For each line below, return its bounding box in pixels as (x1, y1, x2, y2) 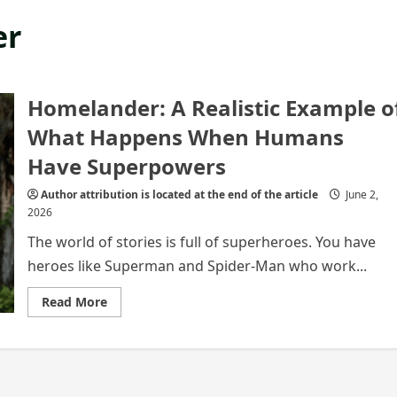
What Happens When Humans (27, 122, 344, 152)
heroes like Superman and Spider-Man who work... (27, 256, 367, 276)
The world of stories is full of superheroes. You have (27, 232, 376, 252)
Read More (41, 293, 107, 310)
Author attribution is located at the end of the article (40, 187, 318, 202)
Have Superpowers (27, 152, 226, 181)
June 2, (342, 187, 378, 202)
